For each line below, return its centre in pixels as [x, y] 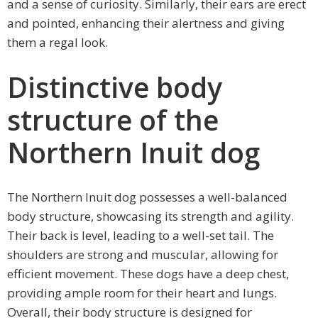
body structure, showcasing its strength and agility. [150, 216]
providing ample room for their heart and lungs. [142, 292]
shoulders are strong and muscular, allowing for [143, 254]
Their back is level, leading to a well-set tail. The [141, 235]
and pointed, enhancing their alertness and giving [146, 23]
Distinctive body [115, 87]
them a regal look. [57, 43]
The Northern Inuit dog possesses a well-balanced [147, 197]
